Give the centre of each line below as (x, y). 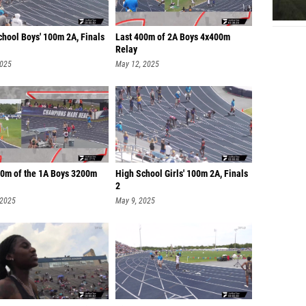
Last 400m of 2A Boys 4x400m (173, 37)
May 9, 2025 (135, 201)
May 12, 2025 (137, 64)
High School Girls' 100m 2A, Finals (182, 174)
